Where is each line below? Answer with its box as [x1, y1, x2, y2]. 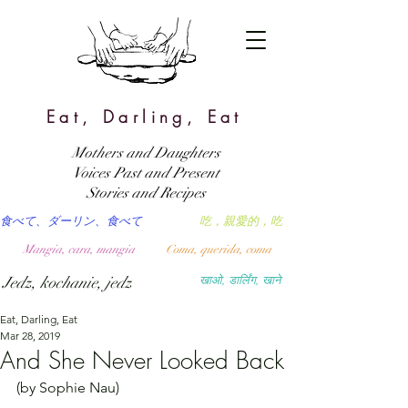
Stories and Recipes [86, 184, 206, 202]
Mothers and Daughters [71, 144, 220, 162]
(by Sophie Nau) [16, 379, 119, 396]
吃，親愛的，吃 [199, 214, 282, 229]
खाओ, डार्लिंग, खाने [199, 273, 280, 288]
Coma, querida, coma [166, 242, 271, 257]
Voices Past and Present [72, 164, 219, 182]
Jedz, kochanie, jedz [3, 273, 132, 292]
